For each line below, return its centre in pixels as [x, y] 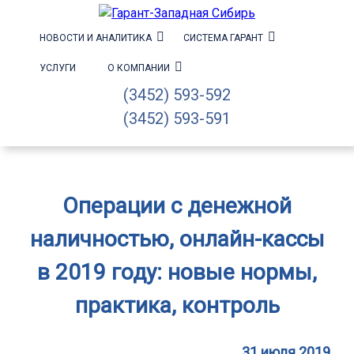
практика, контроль [177, 305]
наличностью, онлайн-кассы [177, 239]
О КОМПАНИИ [139, 68]
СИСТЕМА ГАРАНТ [223, 38]
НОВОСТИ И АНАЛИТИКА [96, 38]
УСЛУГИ [58, 68]
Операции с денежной [177, 206]
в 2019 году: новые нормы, [177, 272]
